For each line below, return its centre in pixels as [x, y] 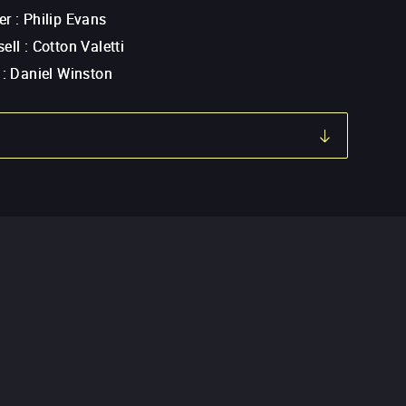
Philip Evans [65, 19]
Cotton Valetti [78, 47]
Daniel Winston [62, 74]
